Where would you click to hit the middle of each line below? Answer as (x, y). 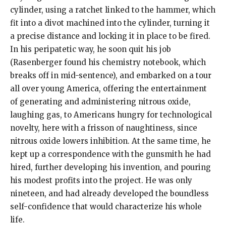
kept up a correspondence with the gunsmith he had (110, 154)
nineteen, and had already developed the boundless (109, 194)
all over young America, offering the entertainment (108, 89)
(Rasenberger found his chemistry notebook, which (108, 63)
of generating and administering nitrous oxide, (100, 102)
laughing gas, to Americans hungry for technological (111, 115)
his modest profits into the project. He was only (101, 181)
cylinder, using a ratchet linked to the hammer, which (113, 10)
